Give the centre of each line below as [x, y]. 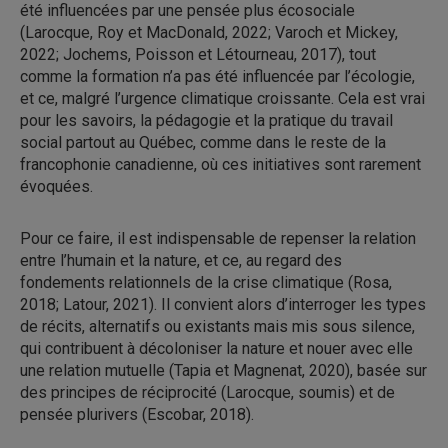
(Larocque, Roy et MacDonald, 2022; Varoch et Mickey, [209, 32]
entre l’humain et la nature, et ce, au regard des [181, 260]
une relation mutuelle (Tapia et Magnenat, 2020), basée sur [223, 370]
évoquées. [56, 186]
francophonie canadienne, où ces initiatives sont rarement [220, 164]
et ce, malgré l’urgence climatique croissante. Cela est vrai [222, 98]
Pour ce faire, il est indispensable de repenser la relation [218, 238]
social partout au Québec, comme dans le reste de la [203, 142]
